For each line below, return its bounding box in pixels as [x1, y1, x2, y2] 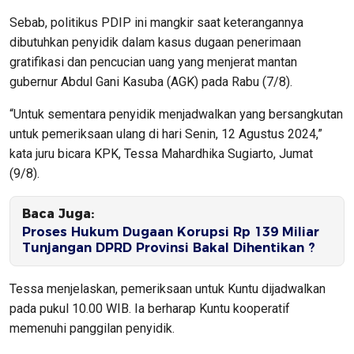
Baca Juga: [22, 205, 94, 221]
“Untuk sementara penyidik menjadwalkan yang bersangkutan [9, 106, 343, 122]
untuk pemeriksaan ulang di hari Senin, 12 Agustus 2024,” [9, 126, 322, 141]
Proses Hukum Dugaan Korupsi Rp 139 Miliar [22, 224, 319, 239]
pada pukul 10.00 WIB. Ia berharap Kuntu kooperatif [9, 300, 290, 316]
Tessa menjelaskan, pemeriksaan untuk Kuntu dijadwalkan [9, 281, 326, 296]
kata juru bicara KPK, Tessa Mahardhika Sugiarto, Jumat [9, 145, 313, 161]
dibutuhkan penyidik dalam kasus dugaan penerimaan [9, 34, 301, 50]
